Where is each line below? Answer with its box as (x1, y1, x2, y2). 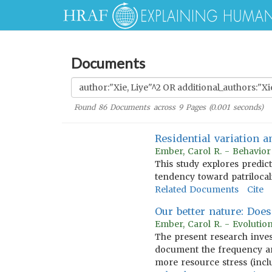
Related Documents (154, 184, 239, 195)
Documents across (107, 103, 178, 112)
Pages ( (182, 103, 211, 112)
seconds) (229, 103, 263, 112)
